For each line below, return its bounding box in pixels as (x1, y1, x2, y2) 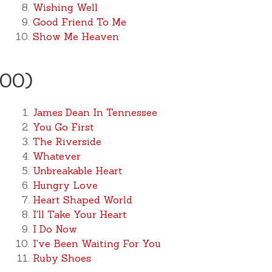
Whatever (32, 150, 81, 162)
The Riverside (32, 135, 101, 148)
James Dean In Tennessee (32, 106, 157, 118)
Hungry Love (32, 179, 98, 191)
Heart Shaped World (32, 194, 132, 206)
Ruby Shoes (32, 252, 91, 264)
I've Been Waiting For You (32, 237, 161, 250)
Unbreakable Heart (32, 165, 123, 177)
